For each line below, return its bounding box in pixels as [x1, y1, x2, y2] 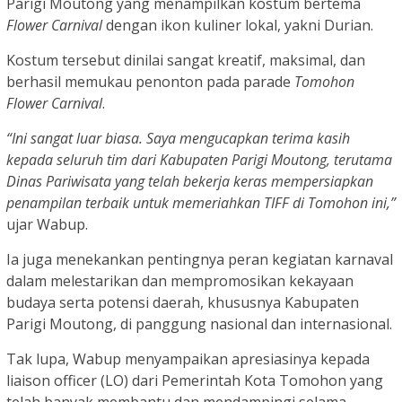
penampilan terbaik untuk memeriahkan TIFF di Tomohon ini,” [6, 193, 396, 214]
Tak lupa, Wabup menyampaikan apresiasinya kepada [6, 349, 370, 370]
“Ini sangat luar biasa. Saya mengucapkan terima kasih [6, 128, 350, 149]
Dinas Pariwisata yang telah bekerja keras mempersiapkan [6, 171, 373, 192]
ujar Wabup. [6, 214, 88, 235]
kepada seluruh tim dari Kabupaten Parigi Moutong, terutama [6, 150, 392, 170]
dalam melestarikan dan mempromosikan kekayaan [6, 271, 354, 292]
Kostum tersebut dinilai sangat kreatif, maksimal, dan [6, 50, 365, 71]
